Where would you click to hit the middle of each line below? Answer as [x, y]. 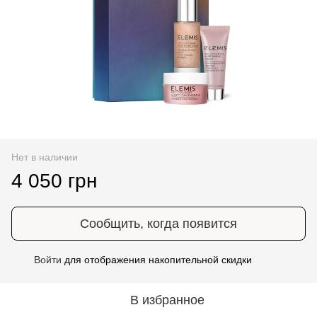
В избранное [167, 300]
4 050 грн [54, 180]
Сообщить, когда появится [158, 223]
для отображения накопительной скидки [157, 259]
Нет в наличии [45, 157]
